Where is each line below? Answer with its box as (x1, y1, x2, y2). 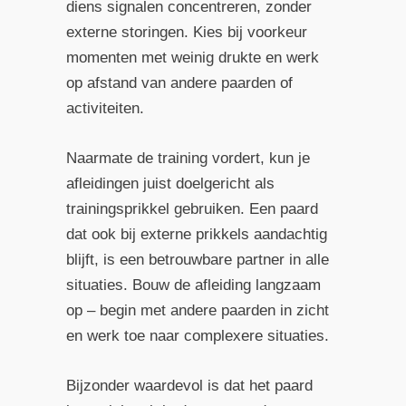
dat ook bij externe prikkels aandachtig (65, 226, 327, 244)
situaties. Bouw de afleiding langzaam (65, 276, 321, 295)
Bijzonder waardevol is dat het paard (65, 377, 313, 395)
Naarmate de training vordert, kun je (65, 150, 310, 168)
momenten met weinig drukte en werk (65, 48, 319, 66)
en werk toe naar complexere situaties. (65, 327, 329, 345)
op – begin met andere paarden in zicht (65, 302, 329, 320)
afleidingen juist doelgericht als (65, 175, 275, 193)
